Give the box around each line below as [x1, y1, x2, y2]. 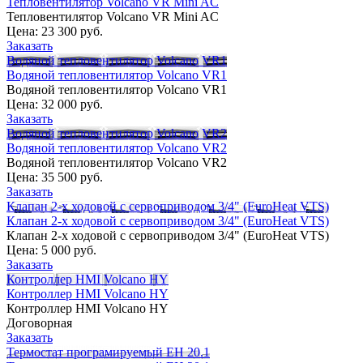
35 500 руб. [41, 169, 103, 184]
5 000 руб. [41, 242, 96, 257]
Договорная [6, 315, 72, 330]
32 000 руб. [41, 96, 103, 111]
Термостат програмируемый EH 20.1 [6, 344, 210, 359]
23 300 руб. [41, 23, 103, 38]
